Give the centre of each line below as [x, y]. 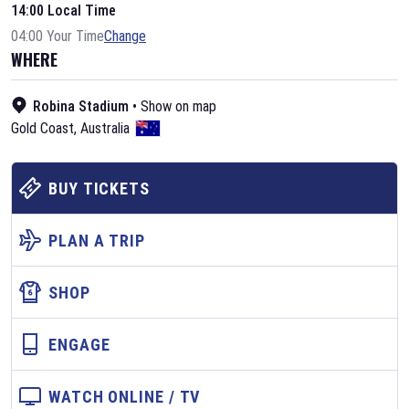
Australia [105, 128]
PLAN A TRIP [97, 240]
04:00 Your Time [58, 36]
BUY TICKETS [99, 188]
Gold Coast [42, 128]
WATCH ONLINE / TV [125, 396]
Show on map [178, 106]
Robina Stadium [81, 106]
